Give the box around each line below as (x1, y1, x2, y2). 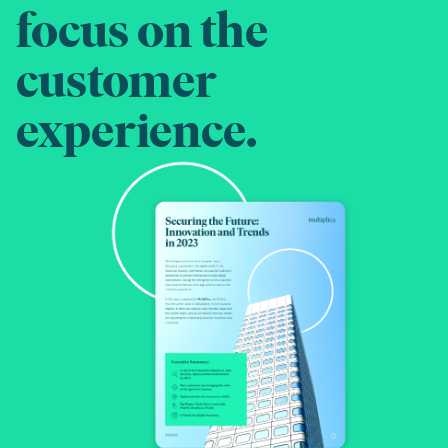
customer (16, 52, 217, 110)
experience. (16, 102, 257, 160)
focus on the (16, 2, 268, 60)
